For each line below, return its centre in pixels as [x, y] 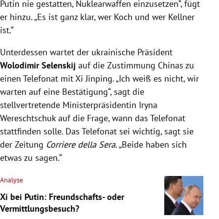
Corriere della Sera [81, 144]
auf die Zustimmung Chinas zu [135, 65]
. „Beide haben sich [151, 144]
